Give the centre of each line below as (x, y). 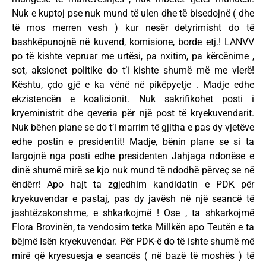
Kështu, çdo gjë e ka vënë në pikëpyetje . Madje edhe (133, 85)
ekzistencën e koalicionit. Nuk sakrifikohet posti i (133, 99)
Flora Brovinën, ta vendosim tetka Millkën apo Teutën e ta (133, 227)
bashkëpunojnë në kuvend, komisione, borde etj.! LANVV (133, 42)
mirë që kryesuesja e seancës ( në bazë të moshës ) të (133, 256)
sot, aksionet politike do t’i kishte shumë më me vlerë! (133, 71)
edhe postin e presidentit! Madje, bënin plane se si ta (133, 142)
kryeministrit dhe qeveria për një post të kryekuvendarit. (133, 113)
